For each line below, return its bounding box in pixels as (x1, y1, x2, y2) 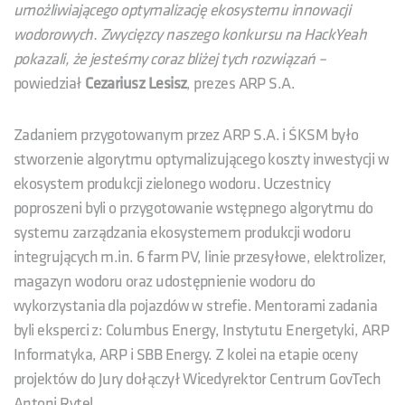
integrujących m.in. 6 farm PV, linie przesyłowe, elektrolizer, (14, 247, 387, 267)
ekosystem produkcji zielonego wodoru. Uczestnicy (14, 174, 331, 193)
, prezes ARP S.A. (186, 73, 296, 93)
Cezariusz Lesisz (85, 73, 187, 93)
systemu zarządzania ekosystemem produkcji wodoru (14, 222, 352, 242)
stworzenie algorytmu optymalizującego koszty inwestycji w (14, 149, 390, 169)
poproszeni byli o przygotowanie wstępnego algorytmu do (14, 198, 373, 218)
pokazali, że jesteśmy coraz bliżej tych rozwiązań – (14, 49, 326, 69)
